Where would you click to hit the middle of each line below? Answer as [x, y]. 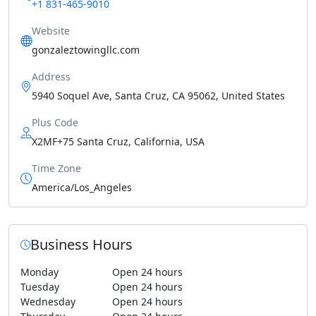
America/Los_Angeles [82, 187]
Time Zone [56, 168]
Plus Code [55, 122]
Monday [39, 272]
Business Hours [81, 244]
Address [51, 77]
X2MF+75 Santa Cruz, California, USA [118, 141]
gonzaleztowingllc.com [86, 50]
